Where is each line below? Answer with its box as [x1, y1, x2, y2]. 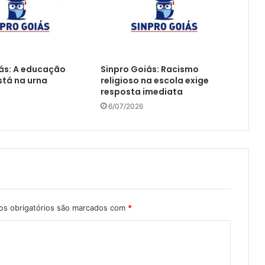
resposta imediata [100, 85, 183, 98]
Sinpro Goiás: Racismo [100, 63, 199, 75]
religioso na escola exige [100, 74, 209, 86]
